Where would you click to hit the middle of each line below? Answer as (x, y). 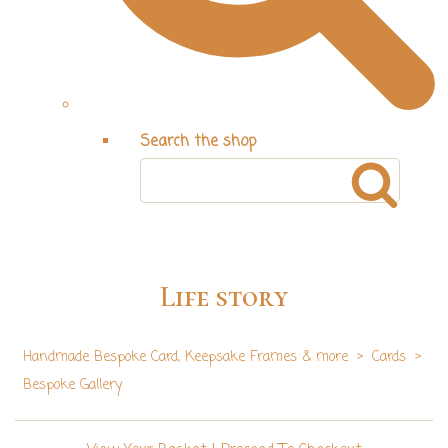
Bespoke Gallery (72, 386)
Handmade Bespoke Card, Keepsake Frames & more (185, 358)
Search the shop (198, 141)
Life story (224, 297)
